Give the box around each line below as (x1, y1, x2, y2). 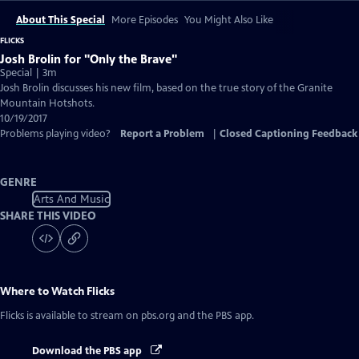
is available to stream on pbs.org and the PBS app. (24, 309, 254, 322)
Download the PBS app (32, 345, 144, 357)
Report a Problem (120, 127, 204, 140)
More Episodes (111, 14, 178, 26)
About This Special (16, 14, 105, 26)
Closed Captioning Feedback (220, 127, 357, 140)
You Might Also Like (184, 14, 273, 26)
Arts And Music (33, 192, 110, 206)
